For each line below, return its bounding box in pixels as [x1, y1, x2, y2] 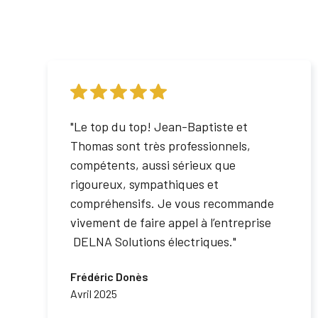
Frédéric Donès [70, 270, 149, 283]
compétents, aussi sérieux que [70, 157, 236, 172]
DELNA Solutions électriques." [70, 234, 237, 249]
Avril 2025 [70, 287, 118, 300]
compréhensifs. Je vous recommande [70, 195, 275, 211]
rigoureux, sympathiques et [70, 176, 219, 192]
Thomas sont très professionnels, [70, 138, 251, 153]
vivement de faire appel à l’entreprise [70, 214, 272, 230]
